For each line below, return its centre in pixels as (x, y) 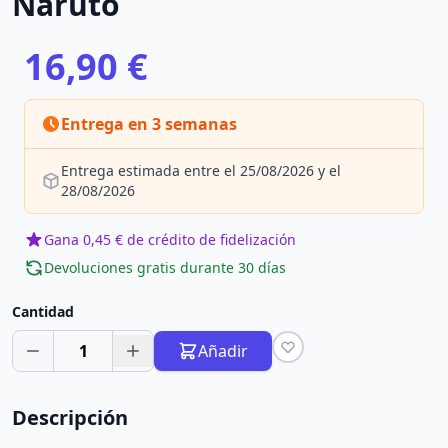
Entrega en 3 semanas (149, 124)
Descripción (70, 417)
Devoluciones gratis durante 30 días (165, 267)
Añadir (223, 351)
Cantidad (43, 311)
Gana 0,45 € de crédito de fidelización (170, 239)
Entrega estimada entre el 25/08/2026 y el (201, 170)
